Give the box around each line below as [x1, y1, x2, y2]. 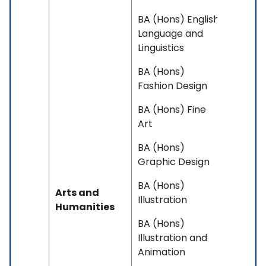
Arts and [55, 186, 99, 200]
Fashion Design [138, 79, 207, 93]
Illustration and [138, 231, 207, 245]
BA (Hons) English [138, 12, 219, 27]
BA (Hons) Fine [138, 103, 206, 117]
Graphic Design [138, 155, 210, 169]
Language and [138, 27, 203, 41]
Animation [138, 245, 185, 259]
